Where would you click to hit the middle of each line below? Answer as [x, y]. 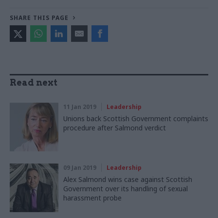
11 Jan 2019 [80, 107]
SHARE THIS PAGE [39, 18]
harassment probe [92, 198]
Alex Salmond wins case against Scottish [128, 180]
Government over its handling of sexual [126, 189]
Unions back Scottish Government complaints [136, 119]
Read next [34, 83]
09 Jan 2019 [80, 168]
